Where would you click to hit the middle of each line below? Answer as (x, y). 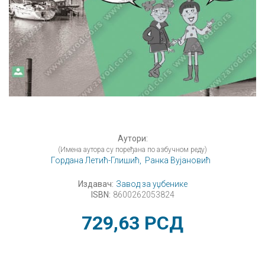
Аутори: (132, 139)
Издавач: (96, 184)
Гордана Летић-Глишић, (96, 161)
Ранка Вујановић (178, 161)
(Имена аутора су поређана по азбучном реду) (132, 150)
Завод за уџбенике (151, 184)
